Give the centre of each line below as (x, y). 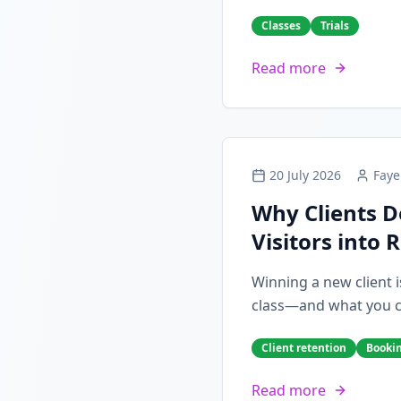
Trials (335, 26)
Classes (281, 26)
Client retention (304, 348)
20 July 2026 (305, 175)
